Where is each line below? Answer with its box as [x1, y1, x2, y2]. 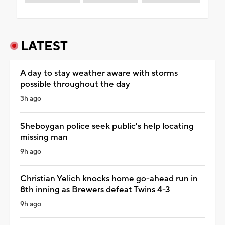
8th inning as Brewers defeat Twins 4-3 [20, 184, 170, 195]
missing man [20, 131, 68, 143]
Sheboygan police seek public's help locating [20, 120, 194, 132]
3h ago [20, 94, 41, 103]
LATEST [21, 38, 68, 54]
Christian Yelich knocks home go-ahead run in [20, 173, 198, 184]
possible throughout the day [20, 78, 130, 90]
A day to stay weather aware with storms [20, 67, 178, 79]
